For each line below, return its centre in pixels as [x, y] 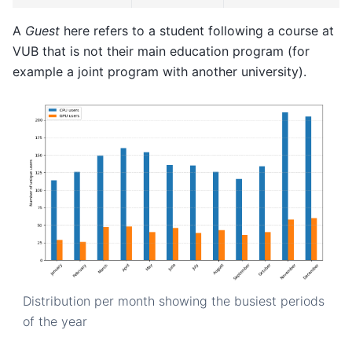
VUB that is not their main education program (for [161, 51]
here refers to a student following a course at [197, 30]
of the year [55, 322]
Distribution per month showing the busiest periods [173, 301]
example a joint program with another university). [159, 71]
